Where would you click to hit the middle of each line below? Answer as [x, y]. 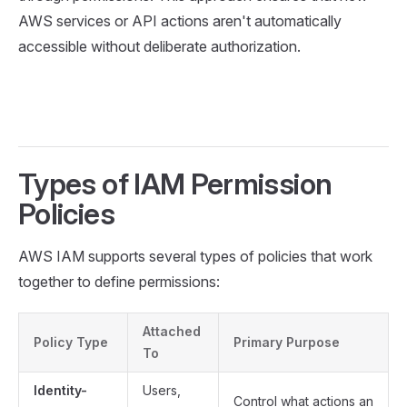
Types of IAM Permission [175, 184]
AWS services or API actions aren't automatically [180, 20]
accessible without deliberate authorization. [159, 46]
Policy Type [71, 342]
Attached [172, 331]
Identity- [60, 390]
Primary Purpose [287, 342]
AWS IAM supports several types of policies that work [195, 256]
